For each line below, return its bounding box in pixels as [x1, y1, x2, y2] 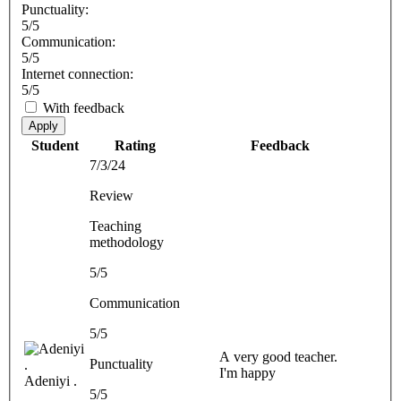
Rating [114, 137, 156, 153]
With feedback [43, 99, 124, 115]
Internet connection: [21, 65, 133, 81]
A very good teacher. [219, 348, 337, 364]
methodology [90, 234, 164, 250]
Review [90, 187, 133, 203]
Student [31, 137, 79, 153]
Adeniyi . [24, 372, 77, 388]
